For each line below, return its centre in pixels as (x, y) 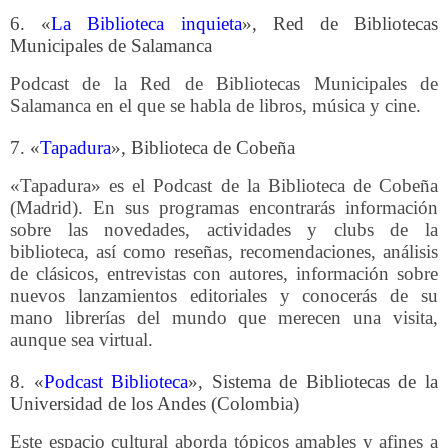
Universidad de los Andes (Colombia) (154, 403)
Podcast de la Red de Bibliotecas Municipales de (224, 84)
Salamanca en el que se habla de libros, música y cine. (215, 106)
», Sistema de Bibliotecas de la (313, 381)
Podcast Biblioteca (116, 381)
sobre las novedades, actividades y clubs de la (224, 229)
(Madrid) (44, 207)
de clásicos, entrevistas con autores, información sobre (224, 273)
